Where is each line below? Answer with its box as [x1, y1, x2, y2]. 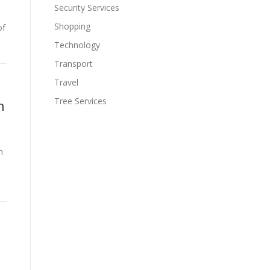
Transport [54, 58, 93, 69]
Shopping [54, 20, 90, 32]
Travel [54, 77, 78, 88]
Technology [54, 39, 100, 51]
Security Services [54, 2, 119, 13]
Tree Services [54, 95, 107, 107]
